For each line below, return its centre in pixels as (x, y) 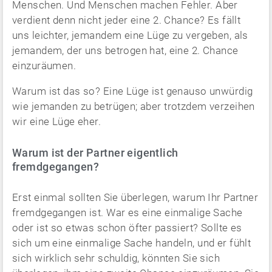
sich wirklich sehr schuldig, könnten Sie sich (116, 258)
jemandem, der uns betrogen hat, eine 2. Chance (125, 50)
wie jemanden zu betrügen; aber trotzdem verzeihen (134, 106)
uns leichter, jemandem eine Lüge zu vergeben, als (130, 35)
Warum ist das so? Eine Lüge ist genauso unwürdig (133, 91)
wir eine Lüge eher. (57, 121)
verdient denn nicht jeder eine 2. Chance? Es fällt (127, 20)
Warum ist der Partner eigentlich (95, 153)
